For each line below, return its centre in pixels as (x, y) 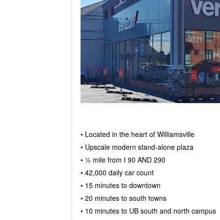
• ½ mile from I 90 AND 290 (123, 159)
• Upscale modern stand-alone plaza (137, 147)
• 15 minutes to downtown (120, 185)
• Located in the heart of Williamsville (137, 134)
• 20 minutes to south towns (123, 198)
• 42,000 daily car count (117, 172)
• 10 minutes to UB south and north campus (148, 210)
